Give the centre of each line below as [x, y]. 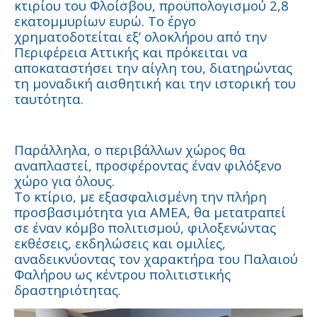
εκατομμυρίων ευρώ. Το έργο [105, 21]
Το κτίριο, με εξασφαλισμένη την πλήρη [140, 196]
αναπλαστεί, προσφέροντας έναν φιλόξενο [148, 165]
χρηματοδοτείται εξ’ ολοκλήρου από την [140, 36]
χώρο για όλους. [64, 180]
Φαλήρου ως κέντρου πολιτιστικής [122, 274]
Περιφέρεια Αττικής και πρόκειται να [131, 52]
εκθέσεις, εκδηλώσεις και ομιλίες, [120, 243]
